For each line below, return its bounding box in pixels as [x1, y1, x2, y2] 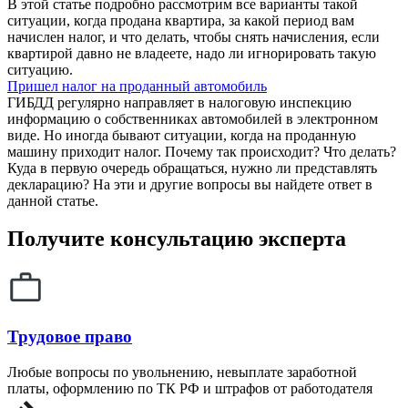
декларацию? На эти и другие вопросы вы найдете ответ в [7, 176, 372, 192]
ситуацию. [7, 61, 73, 77]
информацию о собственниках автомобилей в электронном [7, 110, 378, 127]
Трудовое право [7, 327, 132, 347]
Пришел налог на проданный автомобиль [7, 77, 267, 94]
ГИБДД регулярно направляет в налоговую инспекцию [7, 94, 352, 110]
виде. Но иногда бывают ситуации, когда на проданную [7, 127, 356, 143]
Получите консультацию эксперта [7, 227, 346, 251]
